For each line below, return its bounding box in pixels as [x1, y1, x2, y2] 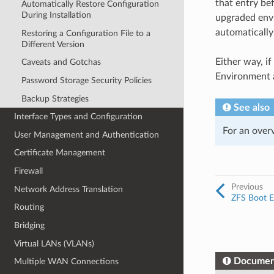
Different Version [21, 39, 84, 49]
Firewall [14, 166, 43, 176]
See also [233, 102, 270, 113]
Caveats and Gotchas [21, 57, 101, 67]
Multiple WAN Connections [14, 257, 119, 267]
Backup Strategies [21, 94, 89, 103]
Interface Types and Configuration [14, 112, 143, 122]
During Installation [21, 10, 91, 20]
